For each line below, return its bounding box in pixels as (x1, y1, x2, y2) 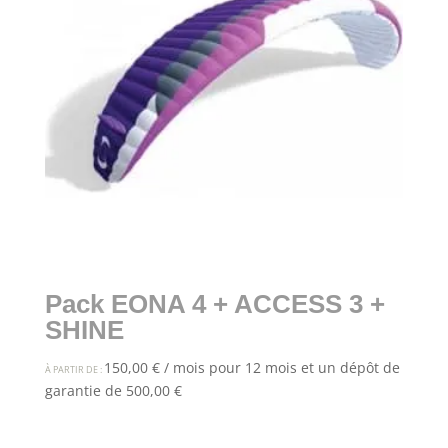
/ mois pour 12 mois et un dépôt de (163, 357, 400, 377)
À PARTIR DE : (44, 362, 104, 376)
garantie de (44, 380, 126, 400)
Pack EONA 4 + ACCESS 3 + (44, 288, 385, 319)
